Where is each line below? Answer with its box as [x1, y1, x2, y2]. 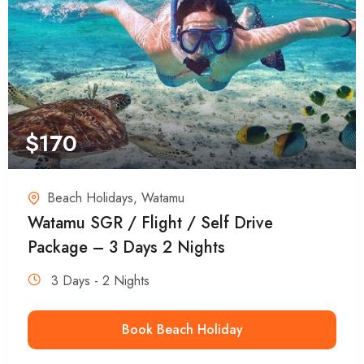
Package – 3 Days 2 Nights [28, 235, 225, 259]
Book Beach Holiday [121, 319, 243, 339]
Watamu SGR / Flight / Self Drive [28, 210, 273, 235]
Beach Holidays [47, 188, 133, 207]
